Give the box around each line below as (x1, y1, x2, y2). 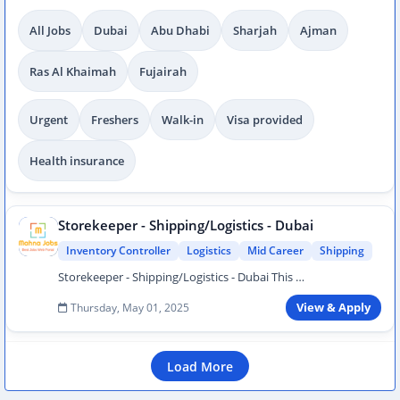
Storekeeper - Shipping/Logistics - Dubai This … (271, 269, 304, 285)
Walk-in (162, 112, 204, 128)
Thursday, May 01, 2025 (71, 299, 189, 315)
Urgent (29, 112, 68, 128)
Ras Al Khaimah (29, 63, 116, 79)
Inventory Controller (66, 244, 171, 257)
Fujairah (139, 63, 187, 79)
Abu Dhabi (151, 22, 210, 38)
